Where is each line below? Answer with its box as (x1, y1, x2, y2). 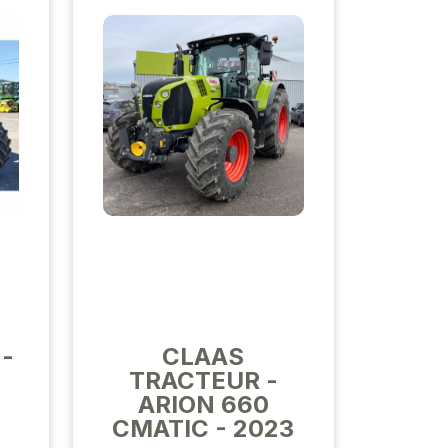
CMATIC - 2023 (112, 413, 295, 443)
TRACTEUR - (128, 365, 278, 395)
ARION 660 (137, 389, 269, 419)
